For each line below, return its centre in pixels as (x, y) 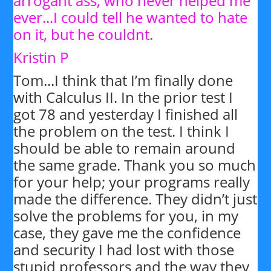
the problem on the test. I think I (122, 131)
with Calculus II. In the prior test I (123, 97)
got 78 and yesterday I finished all (126, 114)
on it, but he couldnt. (85, 34)
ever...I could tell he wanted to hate (131, 17)
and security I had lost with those (124, 250)
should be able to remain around (125, 148)
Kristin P (41, 57)
